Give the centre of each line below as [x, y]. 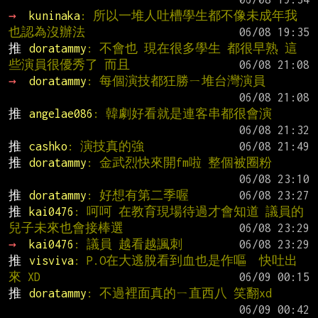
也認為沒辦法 [47, 32]
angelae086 [61, 113]
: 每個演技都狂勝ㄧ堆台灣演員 [176, 81]
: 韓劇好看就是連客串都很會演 [182, 113]
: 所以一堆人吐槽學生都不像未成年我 [188, 15]
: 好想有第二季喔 [137, 195]
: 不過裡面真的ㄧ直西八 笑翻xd [179, 293]
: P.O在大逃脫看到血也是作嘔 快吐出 [185, 260]
